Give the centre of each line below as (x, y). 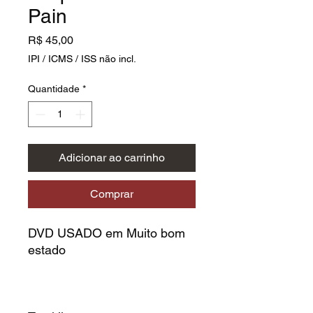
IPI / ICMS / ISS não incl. (82, 58)
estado (49, 249)
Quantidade (54, 88)
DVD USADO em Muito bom (107, 233)
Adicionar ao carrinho (112, 157)
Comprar (112, 194)
